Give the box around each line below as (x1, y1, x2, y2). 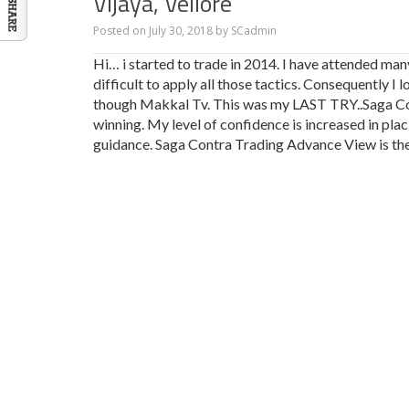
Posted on (93, 23, 149, 38)
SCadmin (231, 23, 277, 38)
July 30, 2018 (149, 23, 213, 38)
